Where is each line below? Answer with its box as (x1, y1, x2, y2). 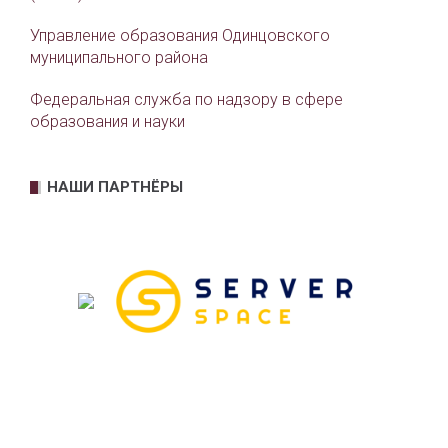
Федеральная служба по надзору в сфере (30, 89, 343, 109)
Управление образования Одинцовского (30, 25, 330, 45)
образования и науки (30, 111, 185, 131)
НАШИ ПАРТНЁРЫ (47, 177, 183, 196)
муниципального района (30, 47, 208, 67)
